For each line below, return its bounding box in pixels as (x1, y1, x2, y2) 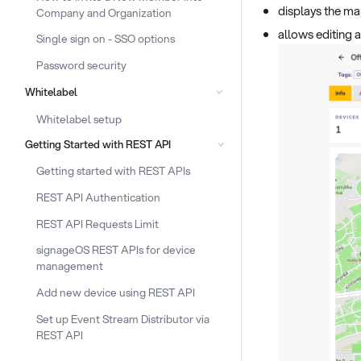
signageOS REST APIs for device (36, 242, 196, 258)
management (36, 258, 103, 274)
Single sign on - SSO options (36, 31, 175, 47)
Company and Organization (36, 4, 172, 20)
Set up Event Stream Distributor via (36, 310, 210, 326)
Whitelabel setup (36, 110, 122, 127)
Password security (36, 57, 127, 73)
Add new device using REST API (36, 284, 195, 300)
